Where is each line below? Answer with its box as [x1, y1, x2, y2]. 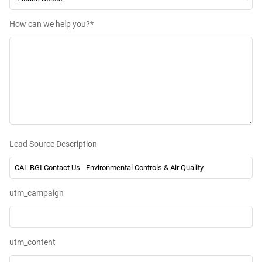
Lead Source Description [9, 139, 97, 149]
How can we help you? [9, 19, 90, 29]
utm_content [9, 237, 56, 247]
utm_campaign [9, 188, 64, 198]
